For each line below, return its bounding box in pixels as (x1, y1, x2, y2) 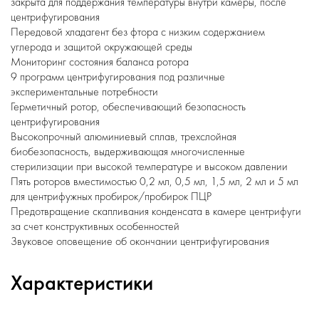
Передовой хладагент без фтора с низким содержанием (11, 24, 265, 39)
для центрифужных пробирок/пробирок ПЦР (11, 189, 211, 204)
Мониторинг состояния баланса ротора (11, 54, 189, 69)
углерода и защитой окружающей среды (11, 39, 192, 54)
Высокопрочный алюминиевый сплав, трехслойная (11, 129, 236, 144)
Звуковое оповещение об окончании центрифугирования (11, 234, 269, 249)
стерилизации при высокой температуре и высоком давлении (11, 159, 288, 174)
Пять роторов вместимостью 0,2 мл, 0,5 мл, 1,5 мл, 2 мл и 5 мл (11, 174, 298, 189)
